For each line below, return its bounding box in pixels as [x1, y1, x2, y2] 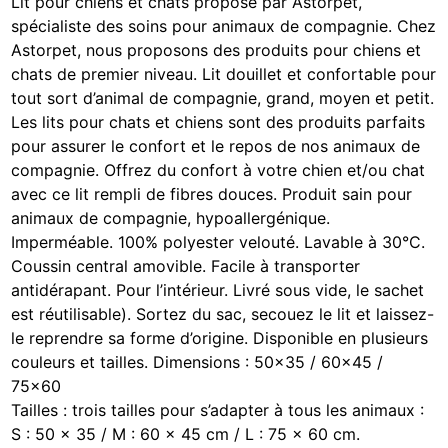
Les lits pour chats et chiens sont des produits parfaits [11, 111, 426, 132]
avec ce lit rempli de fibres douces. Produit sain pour [11, 183, 413, 204]
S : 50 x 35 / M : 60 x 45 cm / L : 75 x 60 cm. [11, 423, 361, 444]
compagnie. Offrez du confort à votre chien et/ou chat [11, 159, 426, 180]
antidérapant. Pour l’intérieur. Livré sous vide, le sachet [11, 279, 425, 300]
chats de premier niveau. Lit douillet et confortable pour [11, 63, 437, 84]
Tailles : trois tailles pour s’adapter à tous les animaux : [11, 399, 425, 420]
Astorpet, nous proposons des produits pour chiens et [11, 39, 422, 60]
